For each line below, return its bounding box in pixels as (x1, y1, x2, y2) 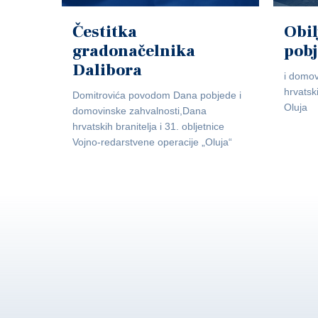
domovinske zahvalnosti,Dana (72, 105, 207, 116)
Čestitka (72, 21, 137, 43)
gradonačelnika (72, 40, 195, 62)
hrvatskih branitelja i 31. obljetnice (72, 121, 224, 132)
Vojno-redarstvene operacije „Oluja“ (72, 136, 232, 148)
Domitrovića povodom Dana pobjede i (72, 89, 241, 101)
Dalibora (72, 60, 142, 81)
